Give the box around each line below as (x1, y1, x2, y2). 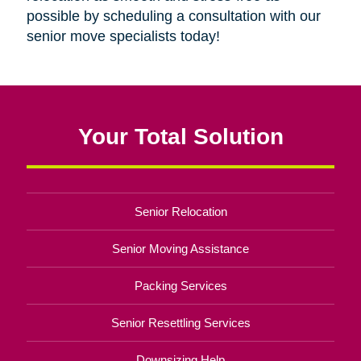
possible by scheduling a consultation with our (26, 8, 321, 25)
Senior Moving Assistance (112, 242, 249, 256)
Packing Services (134, 279, 227, 293)
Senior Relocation (134, 205, 227, 219)
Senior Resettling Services (110, 316, 251, 330)
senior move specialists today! (26, 28, 220, 45)
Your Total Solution (77, 123, 284, 150)
